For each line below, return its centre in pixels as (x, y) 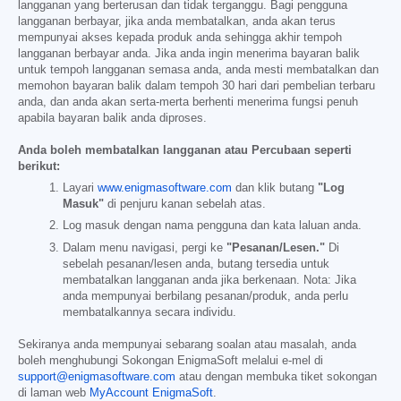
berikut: (39, 166)
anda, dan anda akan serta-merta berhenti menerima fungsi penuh (188, 102)
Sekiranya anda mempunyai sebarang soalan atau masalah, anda (187, 344)
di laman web (54, 392)
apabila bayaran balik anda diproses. (112, 118)
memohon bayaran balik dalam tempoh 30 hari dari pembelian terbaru (196, 85)
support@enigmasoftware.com (97, 376)
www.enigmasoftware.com (165, 188)
